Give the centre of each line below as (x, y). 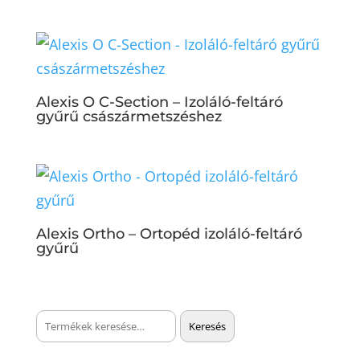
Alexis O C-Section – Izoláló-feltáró (159, 102)
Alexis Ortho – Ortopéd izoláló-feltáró (169, 234)
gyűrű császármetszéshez (129, 116)
